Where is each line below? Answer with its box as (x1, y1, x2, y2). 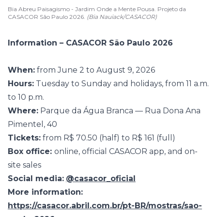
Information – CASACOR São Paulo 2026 (8, 38, 173, 47)
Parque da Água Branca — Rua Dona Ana (38, 106, 201, 115)
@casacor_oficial (66, 174, 136, 183)
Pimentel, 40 (8, 120, 57, 129)
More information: (8, 187, 83, 197)
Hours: (8, 79, 34, 88)
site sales (8, 160, 41, 170)
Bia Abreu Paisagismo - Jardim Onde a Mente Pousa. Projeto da (8, 5, 186, 13)
